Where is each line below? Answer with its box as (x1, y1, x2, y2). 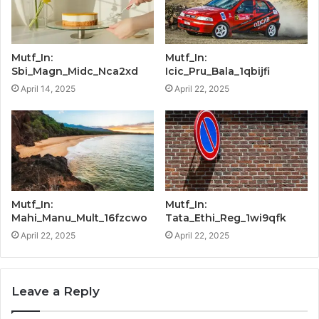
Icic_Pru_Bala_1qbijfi (165, 65, 270, 78)
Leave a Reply (11, 284, 100, 299)
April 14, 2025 (21, 83, 75, 95)
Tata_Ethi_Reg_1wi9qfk (165, 211, 286, 225)
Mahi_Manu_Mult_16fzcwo (11, 211, 147, 225)
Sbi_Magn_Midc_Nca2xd (11, 65, 138, 78)
